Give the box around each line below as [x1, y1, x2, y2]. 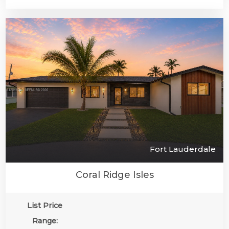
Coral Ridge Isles [75, 169, 154, 181]
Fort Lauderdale [150, 144, 216, 154]
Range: [32, 216, 58, 226]
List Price [27, 201, 63, 211]
